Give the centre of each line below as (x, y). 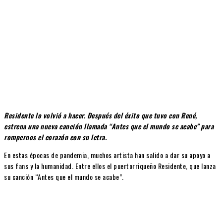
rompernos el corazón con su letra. (55, 137)
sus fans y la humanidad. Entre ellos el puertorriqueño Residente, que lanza (110, 166)
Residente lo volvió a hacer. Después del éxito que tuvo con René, (101, 115)
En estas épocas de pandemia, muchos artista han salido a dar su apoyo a (107, 155)
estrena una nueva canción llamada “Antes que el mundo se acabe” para (109, 126)
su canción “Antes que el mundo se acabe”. (64, 176)
